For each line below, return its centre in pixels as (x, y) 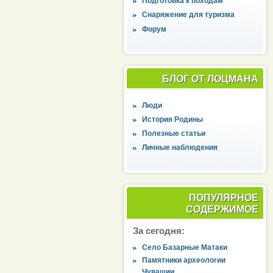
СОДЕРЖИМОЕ (222, 210)
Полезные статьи (174, 134)
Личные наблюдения (180, 148)
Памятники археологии (184, 260)
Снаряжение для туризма (189, 15)
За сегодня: (158, 231)
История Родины (173, 119)
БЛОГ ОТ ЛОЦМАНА (210, 79)
